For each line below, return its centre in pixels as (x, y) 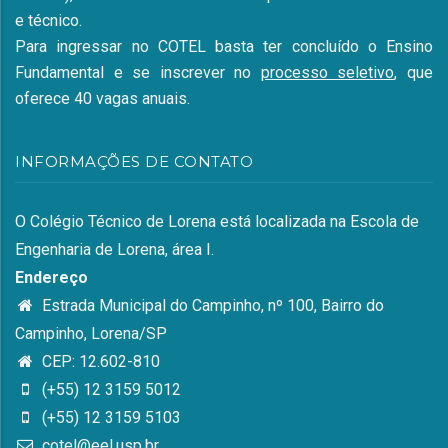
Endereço (51, 277)
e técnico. (48, 20)
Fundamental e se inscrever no (138, 72)
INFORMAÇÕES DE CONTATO (134, 161)
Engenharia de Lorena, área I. (114, 249)
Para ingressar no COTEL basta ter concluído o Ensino (224, 46)
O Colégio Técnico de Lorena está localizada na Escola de (217, 221)
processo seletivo (327, 72)
